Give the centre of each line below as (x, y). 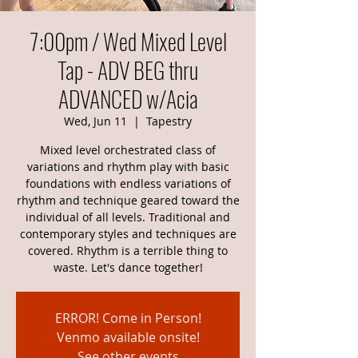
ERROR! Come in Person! (128, 318)
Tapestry (169, 121)
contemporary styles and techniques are (128, 234)
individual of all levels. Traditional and (128, 217)
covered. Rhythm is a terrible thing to (128, 251)
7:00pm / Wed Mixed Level (128, 41)
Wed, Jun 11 (95, 121)
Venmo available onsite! (128, 337)
